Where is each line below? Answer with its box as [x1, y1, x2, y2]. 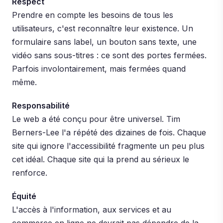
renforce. [12, 168, 47, 178]
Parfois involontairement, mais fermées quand [12, 64, 186, 74]
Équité [12, 191, 36, 201]
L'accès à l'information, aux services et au [12, 205, 171, 215]
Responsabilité [12, 101, 70, 111]
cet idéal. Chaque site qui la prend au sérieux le [12, 154, 189, 164]
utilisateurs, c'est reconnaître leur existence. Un [12, 23, 193, 33]
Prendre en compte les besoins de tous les [12, 10, 173, 20]
